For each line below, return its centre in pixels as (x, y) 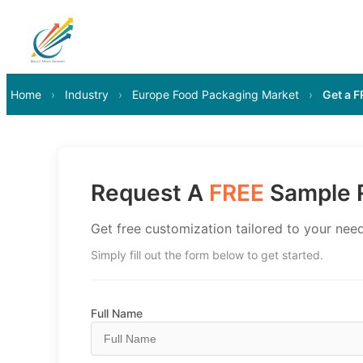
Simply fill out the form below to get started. (207, 255)
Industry (87, 94)
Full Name (117, 313)
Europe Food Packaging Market (216, 94)
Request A (150, 193)
